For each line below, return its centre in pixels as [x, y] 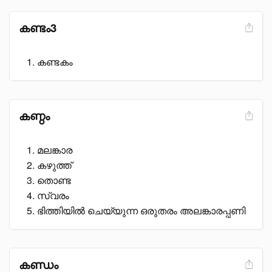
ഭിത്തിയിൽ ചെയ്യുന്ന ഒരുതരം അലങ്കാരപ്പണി [141, 210]
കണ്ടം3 [38, 28]
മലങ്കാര [55, 150]
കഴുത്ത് [54, 165]
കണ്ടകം [55, 62]
